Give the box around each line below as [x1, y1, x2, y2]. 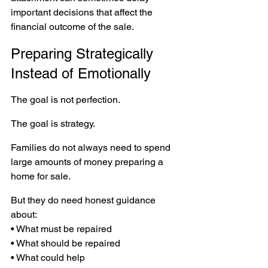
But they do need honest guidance [11, 194, 158, 206]
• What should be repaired [11, 237, 123, 249]
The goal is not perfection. [11, 93, 120, 105]
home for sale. [11, 170, 71, 182]
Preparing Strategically [11, 45, 157, 62]
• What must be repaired [11, 223, 114, 234]
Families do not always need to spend [11, 141, 173, 153]
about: [11, 208, 37, 220]
